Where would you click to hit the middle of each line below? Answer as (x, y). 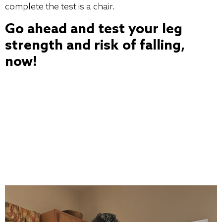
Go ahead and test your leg (94, 29)
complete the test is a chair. (60, 7)
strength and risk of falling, (95, 46)
